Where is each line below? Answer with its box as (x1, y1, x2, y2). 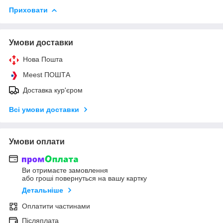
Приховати (9, 5, 48, 14)
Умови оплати (9, 137, 65, 146)
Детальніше (22, 186, 63, 195)
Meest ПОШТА (23, 70, 70, 79)
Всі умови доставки (9, 105, 79, 113)
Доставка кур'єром (23, 86, 83, 94)
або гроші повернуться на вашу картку (22, 174, 147, 183)
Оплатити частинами (22, 202, 90, 211)
